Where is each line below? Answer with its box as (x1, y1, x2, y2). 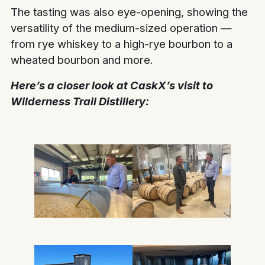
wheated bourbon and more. (11, 53, 154, 67)
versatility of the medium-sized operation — (11, 21, 232, 35)
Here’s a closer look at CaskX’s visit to (11, 79, 214, 92)
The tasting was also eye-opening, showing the (11, 5, 248, 19)
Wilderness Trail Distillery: (11, 95, 150, 108)
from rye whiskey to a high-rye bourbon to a (11, 37, 233, 51)
